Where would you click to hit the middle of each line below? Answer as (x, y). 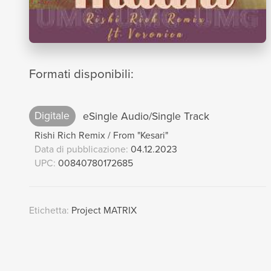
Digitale (52, 116)
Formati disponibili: (81, 74)
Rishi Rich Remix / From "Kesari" (101, 135)
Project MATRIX (103, 210)
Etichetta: (49, 210)
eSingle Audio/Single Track (144, 116)
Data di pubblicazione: (82, 149)
